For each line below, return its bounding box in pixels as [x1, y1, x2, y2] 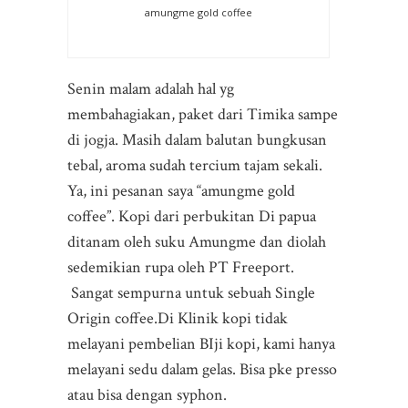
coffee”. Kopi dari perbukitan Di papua [67, 205, 316, 227]
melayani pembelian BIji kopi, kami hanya [67, 332, 335, 354]
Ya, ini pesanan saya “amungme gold [67, 179, 295, 201]
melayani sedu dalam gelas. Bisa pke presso [67, 358, 337, 380]
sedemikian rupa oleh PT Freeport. [67, 256, 294, 278]
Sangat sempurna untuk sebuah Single [67, 281, 315, 303]
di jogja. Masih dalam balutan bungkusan [67, 128, 327, 150]
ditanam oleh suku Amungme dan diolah [67, 230, 326, 252]
